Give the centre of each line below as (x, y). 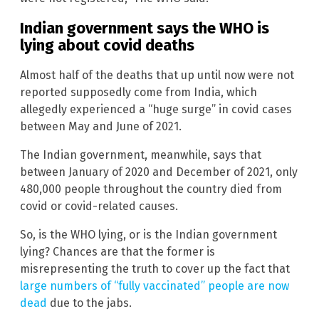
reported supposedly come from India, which (138, 93)
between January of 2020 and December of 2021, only (159, 172)
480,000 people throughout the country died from (151, 189)
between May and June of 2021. (101, 127)
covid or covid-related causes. (99, 206)
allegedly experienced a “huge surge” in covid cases (156, 110)
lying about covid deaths (107, 46)
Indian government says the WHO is (145, 28)
